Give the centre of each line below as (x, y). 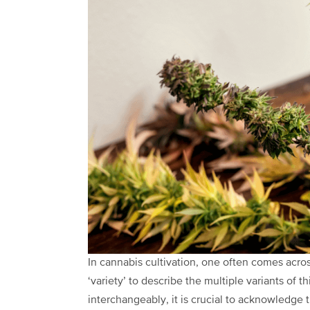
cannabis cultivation (148, 263)
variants (265, 281)
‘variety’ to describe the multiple (167, 281)
